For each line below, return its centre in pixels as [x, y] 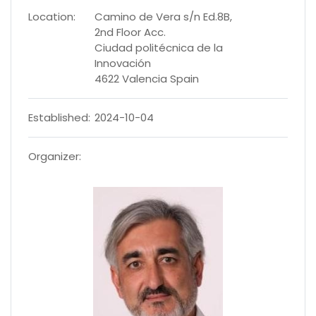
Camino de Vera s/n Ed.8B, [163, 16]
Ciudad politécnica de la [159, 47]
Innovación [123, 63]
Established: [59, 117]
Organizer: [55, 156]
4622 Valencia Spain [147, 78]
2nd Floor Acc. [130, 32]
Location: [52, 16]
